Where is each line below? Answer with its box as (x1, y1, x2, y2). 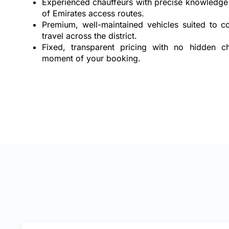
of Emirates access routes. (42, 8, 144, 19)
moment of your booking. (42, 53, 141, 64)
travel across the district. (42, 31, 137, 41)
